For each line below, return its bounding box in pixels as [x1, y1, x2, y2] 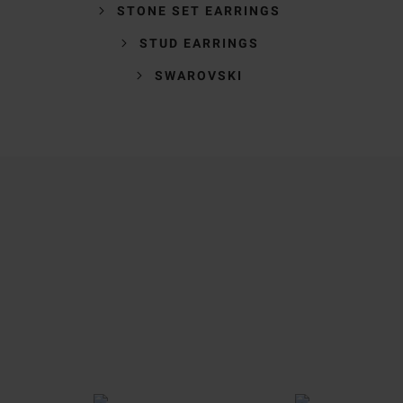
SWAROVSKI [155, 67, 243, 83]
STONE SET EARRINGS [117, 3, 281, 18]
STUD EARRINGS [139, 35, 259, 50]
